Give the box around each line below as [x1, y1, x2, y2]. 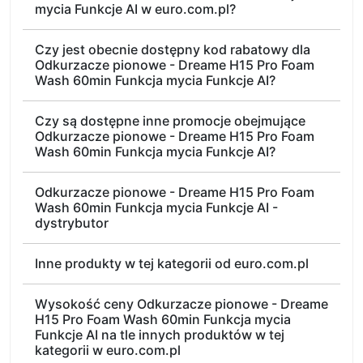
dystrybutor [35, 215, 109, 231]
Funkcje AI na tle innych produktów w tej [35, 327, 284, 343]
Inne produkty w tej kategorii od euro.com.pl [35, 255, 309, 271]
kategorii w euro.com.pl [35, 342, 181, 358]
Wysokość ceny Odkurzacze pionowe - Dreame [35, 296, 328, 312]
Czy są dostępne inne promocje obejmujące [35, 113, 305, 129]
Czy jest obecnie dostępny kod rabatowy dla [35, 41, 310, 58]
